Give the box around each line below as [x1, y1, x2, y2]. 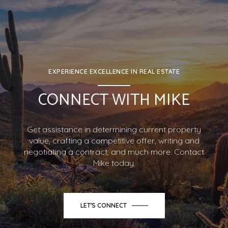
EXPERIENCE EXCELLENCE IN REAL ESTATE [48, 67, 180, 75]
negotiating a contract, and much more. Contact [24, 147, 204, 157]
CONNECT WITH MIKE [38, 87, 190, 113]
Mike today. [93, 158, 135, 168]
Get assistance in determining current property [27, 124, 201, 135]
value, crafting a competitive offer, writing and [28, 135, 199, 146]
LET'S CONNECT [80, 202, 127, 210]
